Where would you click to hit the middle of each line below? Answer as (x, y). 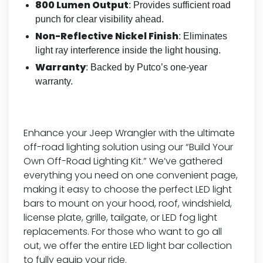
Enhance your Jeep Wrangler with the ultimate (129, 133)
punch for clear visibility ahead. (100, 19)
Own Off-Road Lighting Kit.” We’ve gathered (123, 161)
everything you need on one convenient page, (131, 175)
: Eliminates (203, 36)
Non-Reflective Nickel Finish (107, 36)
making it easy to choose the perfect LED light (128, 189)
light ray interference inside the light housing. (128, 50)
